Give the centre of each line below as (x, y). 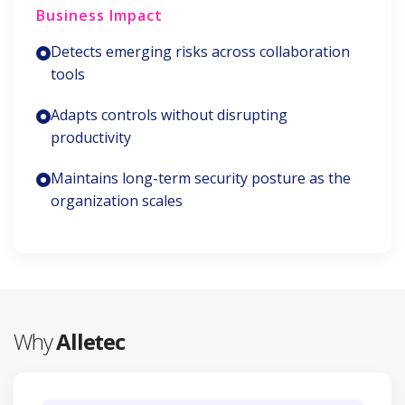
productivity (91, 137)
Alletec (90, 341)
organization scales (117, 201)
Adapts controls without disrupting (169, 115)
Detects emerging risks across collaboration (200, 52)
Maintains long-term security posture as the (201, 178)
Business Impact (99, 15)
